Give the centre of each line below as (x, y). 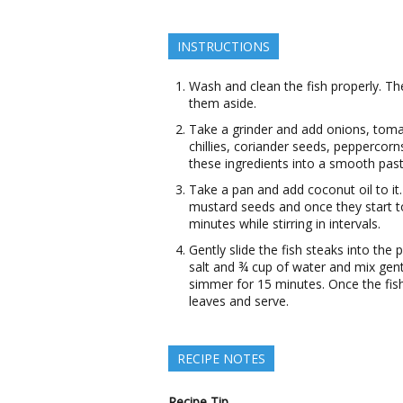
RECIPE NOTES (221, 358)
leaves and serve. (239, 301)
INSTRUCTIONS (224, 46)
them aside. (223, 103)
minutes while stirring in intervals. (285, 224)
